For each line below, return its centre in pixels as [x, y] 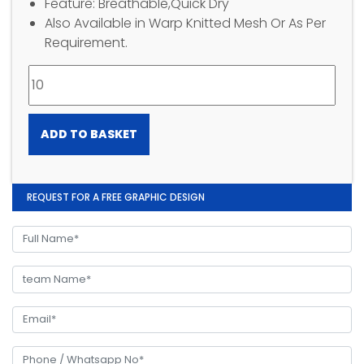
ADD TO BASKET [89, 134]
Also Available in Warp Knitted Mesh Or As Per [185, 23]
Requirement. [86, 42]
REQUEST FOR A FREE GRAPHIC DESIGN [116, 197]
